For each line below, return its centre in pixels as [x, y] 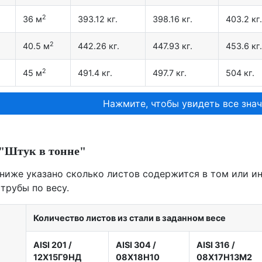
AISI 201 [50, 245]
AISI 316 [213, 245]
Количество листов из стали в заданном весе [130, 218]
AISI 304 [133, 245]
